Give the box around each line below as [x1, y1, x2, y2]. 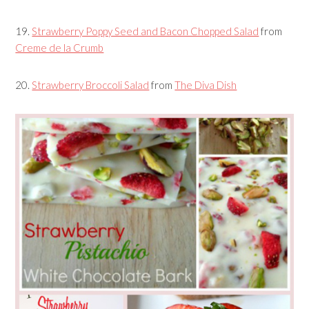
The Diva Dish [175, 78, 237, 91]
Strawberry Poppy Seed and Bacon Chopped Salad [32, 24, 259, 37]
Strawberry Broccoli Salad [32, 78, 150, 91]
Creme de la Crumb [15, 41, 104, 54]
